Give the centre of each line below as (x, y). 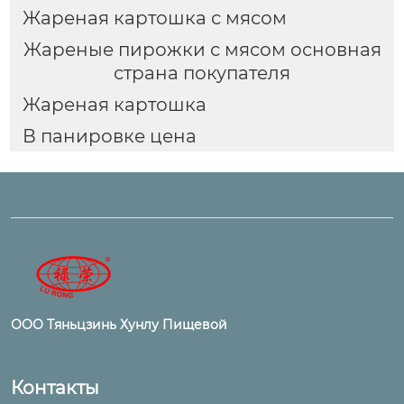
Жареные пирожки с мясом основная (202, 50)
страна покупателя (202, 73)
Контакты (55, 387)
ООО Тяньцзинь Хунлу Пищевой (119, 324)
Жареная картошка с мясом (154, 18)
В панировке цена (109, 136)
